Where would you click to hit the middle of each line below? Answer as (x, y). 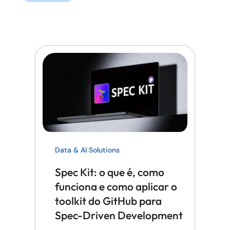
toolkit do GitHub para (108, 201)
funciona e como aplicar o (116, 187)
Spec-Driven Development (119, 215)
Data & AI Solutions (87, 150)
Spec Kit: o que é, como (110, 172)
